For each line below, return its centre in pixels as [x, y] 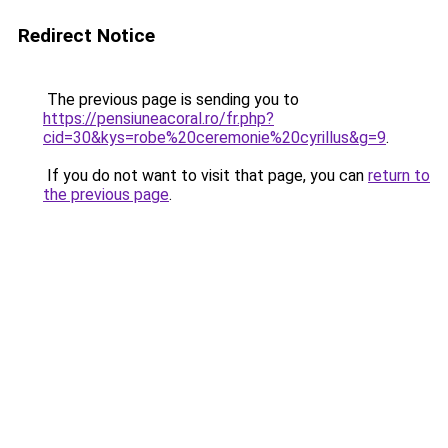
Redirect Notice [86, 35]
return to [399, 175]
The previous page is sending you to [171, 99]
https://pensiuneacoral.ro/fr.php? [158, 118]
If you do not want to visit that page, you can [205, 175]
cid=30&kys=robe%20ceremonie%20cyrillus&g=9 [214, 137]
